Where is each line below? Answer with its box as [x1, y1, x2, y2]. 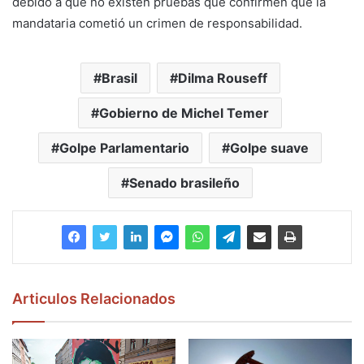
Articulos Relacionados [12, 290, 175, 308]
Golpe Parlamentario [59, 140, 189, 157]
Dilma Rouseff [177, 70, 267, 87]
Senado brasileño [128, 175, 240, 192]
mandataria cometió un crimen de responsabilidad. [12, 15, 302, 32]
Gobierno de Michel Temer [99, 105, 269, 122]
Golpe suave [230, 140, 309, 157]
